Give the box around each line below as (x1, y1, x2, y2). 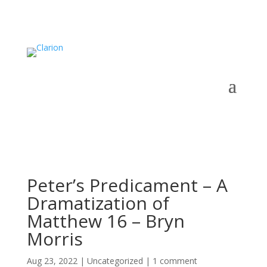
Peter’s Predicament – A (26, 173, 228, 197)
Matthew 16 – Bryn (26, 209, 185, 233)
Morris (26, 226, 83, 251)
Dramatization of (26, 191, 169, 215)
